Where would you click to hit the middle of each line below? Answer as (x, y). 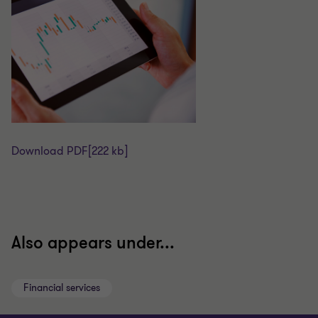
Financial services (62, 287)
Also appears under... (93, 243)
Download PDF (50, 151)
